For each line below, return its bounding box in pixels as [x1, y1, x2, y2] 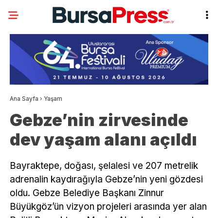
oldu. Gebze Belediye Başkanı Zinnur [10, 187, 164, 199]
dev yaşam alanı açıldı [10, 129, 197, 150]
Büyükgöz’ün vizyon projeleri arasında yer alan [10, 201, 207, 213]
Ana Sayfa [10, 95, 38, 103]
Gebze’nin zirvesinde [10, 110, 188, 130]
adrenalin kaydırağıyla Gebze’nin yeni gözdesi [10, 174, 203, 185]
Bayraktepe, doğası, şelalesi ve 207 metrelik [10, 160, 198, 172]
